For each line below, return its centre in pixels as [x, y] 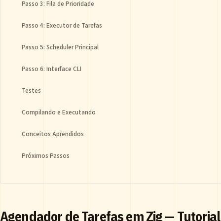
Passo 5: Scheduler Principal [60, 47]
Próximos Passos [46, 156]
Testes [31, 91]
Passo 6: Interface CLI [52, 69]
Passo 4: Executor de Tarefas [62, 26]
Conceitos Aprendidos [53, 134]
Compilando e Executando [59, 112]
